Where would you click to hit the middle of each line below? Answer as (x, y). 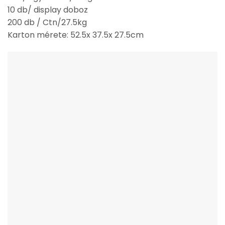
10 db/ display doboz (48, 10)
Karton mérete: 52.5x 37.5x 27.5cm (76, 35)
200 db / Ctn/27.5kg (47, 23)
